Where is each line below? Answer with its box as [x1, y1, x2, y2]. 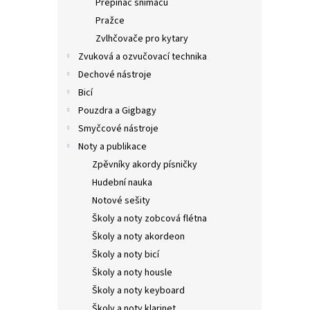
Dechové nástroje [78, 68, 152, 82]
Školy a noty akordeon [92, 230, 185, 244]
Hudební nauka [92, 176, 152, 190]
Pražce [95, 14, 125, 28]
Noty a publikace [78, 140, 147, 154]
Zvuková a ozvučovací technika [78, 50, 207, 64]
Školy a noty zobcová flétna [92, 212, 207, 226]
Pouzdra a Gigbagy [78, 104, 156, 118]
